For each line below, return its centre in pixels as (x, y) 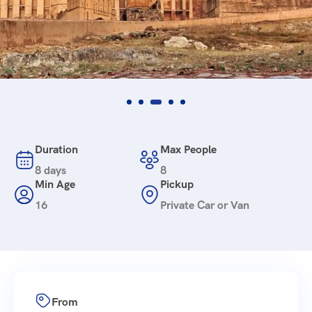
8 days (50, 170)
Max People (188, 149)
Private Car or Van (205, 205)
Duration (56, 149)
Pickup (177, 184)
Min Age (55, 184)
